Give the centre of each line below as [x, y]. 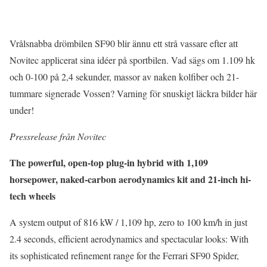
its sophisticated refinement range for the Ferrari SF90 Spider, [124, 255]
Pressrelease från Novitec [58, 136]
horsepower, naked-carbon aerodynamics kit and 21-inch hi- [130, 179]
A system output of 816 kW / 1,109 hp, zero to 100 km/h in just [128, 222]
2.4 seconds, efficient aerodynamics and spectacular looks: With [129, 238]
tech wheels [32, 195]
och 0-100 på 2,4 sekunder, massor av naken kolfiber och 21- [124, 76]
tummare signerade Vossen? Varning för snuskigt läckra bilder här [133, 93]
